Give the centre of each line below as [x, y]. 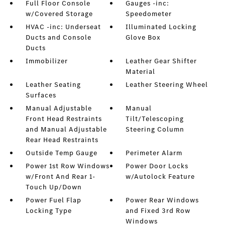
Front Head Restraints [64, 119]
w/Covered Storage [59, 14]
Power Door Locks [157, 166]
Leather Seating [53, 85]
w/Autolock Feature [160, 177]
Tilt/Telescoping [155, 119]
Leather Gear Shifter [161, 61]
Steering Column [155, 130]
